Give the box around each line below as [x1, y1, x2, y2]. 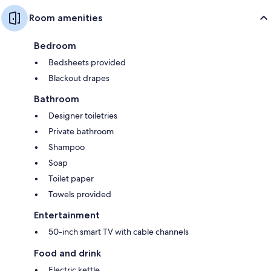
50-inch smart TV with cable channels [48, 226, 189, 238]
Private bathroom [48, 126, 114, 137]
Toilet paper [48, 173, 94, 184]
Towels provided [48, 189, 111, 200]
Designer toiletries [48, 110, 117, 122]
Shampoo [48, 142, 85, 153]
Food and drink [34, 247, 101, 260]
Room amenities [29, 12, 102, 24]
